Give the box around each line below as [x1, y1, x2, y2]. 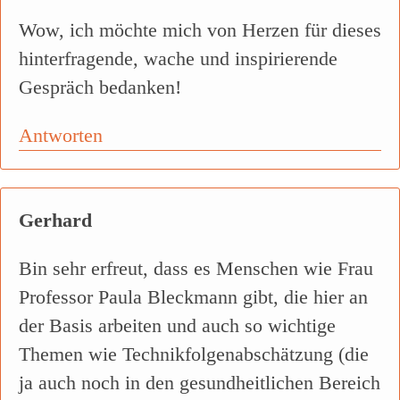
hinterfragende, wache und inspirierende [19, 47, 337, 71]
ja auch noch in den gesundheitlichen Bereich [19, 371, 380, 395]
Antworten [19, 124, 103, 147]
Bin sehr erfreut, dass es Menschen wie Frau [19, 257, 373, 280]
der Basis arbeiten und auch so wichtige [19, 314, 336, 337]
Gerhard [19, 209, 92, 232]
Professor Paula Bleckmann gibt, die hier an [19, 286, 368, 309]
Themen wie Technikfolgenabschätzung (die [19, 343, 369, 366]
